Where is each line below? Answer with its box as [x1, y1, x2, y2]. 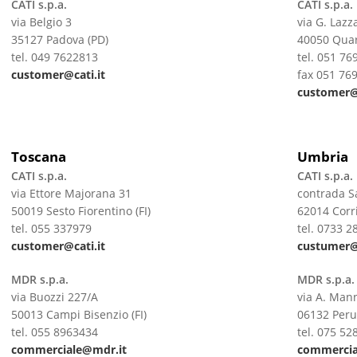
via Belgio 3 [10, 14, 72, 29]
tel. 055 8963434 [10, 324, 98, 339]
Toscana [10, 147, 66, 166]
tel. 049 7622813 [10, 49, 98, 65]
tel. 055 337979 [10, 221, 92, 236]
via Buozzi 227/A [10, 289, 98, 304]
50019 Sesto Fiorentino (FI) [10, 203, 151, 218]
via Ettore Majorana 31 [10, 186, 131, 201]
